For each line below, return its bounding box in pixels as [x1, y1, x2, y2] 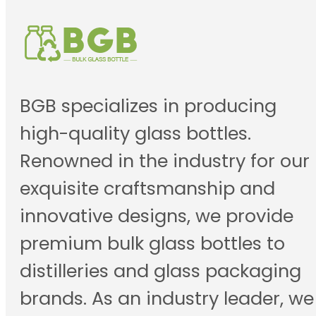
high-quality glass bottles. [20, 120, 251, 146]
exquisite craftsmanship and [20, 175, 275, 201]
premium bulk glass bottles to [20, 230, 285, 256]
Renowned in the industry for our [20, 147, 310, 174]
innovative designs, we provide [20, 202, 293, 229]
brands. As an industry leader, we [20, 285, 314, 311]
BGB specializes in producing [20, 92, 276, 119]
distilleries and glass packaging [20, 257, 301, 284]
